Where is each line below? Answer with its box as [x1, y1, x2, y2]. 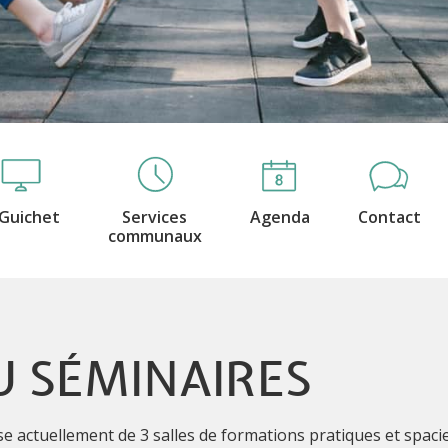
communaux [107, 224, 202, 247]
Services [122, 205, 187, 228]
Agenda [249, 205, 310, 228]
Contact [357, 205, 421, 228]
